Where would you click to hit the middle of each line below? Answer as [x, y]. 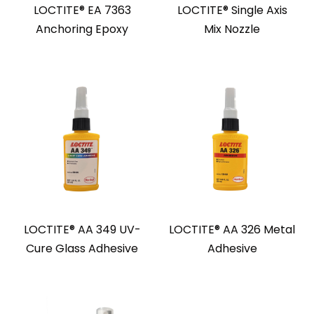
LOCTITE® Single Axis [232, 10]
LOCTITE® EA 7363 [82, 10]
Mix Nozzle [232, 29]
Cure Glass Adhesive [82, 248]
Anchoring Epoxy [82, 29]
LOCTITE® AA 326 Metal [232, 229]
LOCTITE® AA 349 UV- [82, 229]
